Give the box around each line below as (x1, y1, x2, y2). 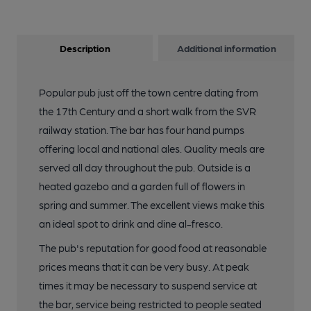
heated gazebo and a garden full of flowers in (39, 180, 245, 192)
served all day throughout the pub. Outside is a (39, 161, 251, 174)
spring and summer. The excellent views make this (39, 199, 264, 211)
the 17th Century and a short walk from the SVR (39, 105, 256, 117)
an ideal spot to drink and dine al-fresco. (39, 217, 223, 230)
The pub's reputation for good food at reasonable (39, 242, 267, 254)
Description (59, 42, 110, 53)
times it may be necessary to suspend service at (39, 279, 257, 292)
